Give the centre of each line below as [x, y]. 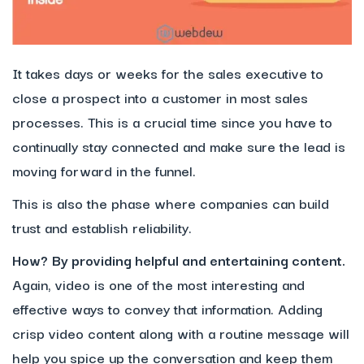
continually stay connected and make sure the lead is [179, 145]
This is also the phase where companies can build [171, 202]
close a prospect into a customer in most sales [160, 97]
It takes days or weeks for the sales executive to [168, 72]
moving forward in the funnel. [104, 170]
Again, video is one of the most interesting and [158, 284]
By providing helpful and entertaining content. [199, 259]
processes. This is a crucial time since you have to [172, 121]
